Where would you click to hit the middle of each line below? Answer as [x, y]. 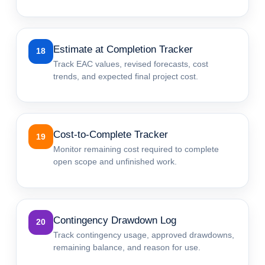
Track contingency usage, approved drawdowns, [144, 235]
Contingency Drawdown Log [115, 220]
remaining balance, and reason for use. [127, 247]
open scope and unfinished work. [115, 162]
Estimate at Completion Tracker [123, 49]
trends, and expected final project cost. [126, 76]
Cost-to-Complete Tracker [111, 135]
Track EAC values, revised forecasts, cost [131, 64]
